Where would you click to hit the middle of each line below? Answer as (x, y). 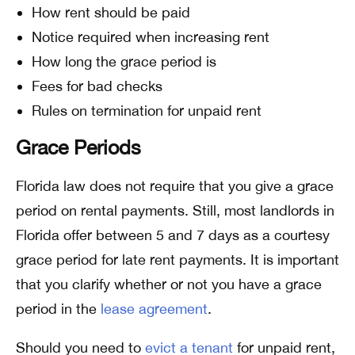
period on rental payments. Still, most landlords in (175, 210)
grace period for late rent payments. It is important (177, 260)
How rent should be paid (111, 12)
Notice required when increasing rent (151, 37)
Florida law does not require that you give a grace (175, 186)
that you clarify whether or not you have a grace (169, 284)
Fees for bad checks (97, 86)
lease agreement (154, 309)
